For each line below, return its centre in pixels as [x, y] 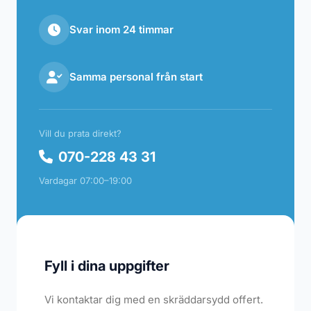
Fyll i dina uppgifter [107, 266]
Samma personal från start [136, 77]
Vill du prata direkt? [80, 134]
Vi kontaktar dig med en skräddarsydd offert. [154, 300]
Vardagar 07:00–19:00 [85, 181]
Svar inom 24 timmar [121, 30]
